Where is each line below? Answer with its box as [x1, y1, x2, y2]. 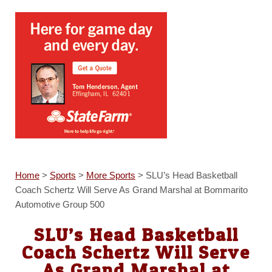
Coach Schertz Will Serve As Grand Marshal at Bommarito [15, 185, 248, 195]
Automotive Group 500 [15, 199, 104, 210]
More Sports [86, 170, 135, 181]
